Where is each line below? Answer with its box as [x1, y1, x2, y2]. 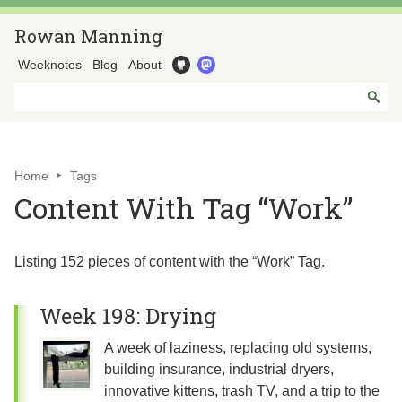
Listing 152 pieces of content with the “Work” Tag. [14, 254, 325, 269]
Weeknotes [18, 57, 82, 72]
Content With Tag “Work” [14, 188, 353, 227]
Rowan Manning [14, 24, 162, 48]
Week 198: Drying [39, 301, 216, 330]
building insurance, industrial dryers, [104, 362, 334, 377]
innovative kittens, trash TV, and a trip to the [104, 383, 380, 398]
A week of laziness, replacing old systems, [104, 340, 371, 355]
